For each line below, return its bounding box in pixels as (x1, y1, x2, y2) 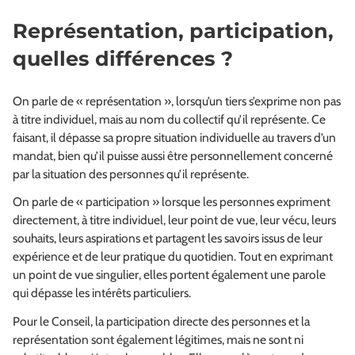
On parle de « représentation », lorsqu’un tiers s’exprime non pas (13, 93, 341, 109)
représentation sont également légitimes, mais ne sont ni (13, 331, 303, 347)
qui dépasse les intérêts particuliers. (13, 285, 191, 301)
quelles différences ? (13, 46, 233, 71)
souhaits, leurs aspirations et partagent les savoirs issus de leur (13, 231, 323, 246)
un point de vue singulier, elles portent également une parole (13, 267, 326, 283)
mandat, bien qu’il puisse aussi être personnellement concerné (13, 147, 333, 163)
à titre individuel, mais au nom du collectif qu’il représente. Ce (13, 111, 326, 127)
